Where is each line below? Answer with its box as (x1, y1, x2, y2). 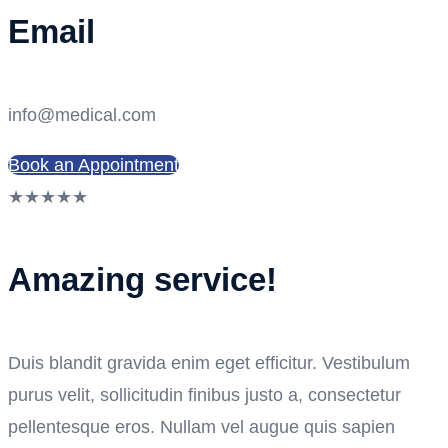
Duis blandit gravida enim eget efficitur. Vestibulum (8, 352, 410, 373)
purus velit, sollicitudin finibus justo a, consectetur (8, 384, 401, 405)
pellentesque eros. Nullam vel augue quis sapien (8, 416, 395, 437)
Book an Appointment (8, 155, 179, 175)
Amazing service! (8, 260, 277, 298)
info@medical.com (8, 105, 156, 125)
